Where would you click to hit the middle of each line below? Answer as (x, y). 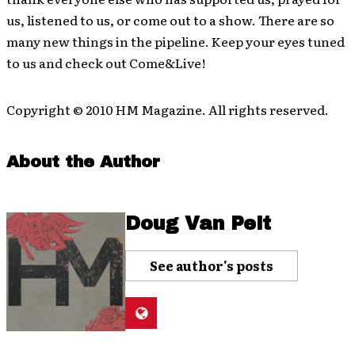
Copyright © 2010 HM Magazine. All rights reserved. (168, 109)
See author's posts (212, 265)
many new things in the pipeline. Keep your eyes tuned (176, 41)
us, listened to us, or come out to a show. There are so (170, 19)
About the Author (83, 161)
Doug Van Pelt (198, 223)
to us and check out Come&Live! (106, 62)
